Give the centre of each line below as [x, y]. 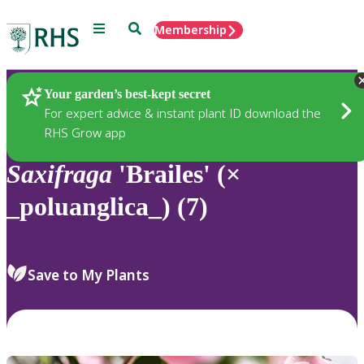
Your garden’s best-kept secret [127, 93]
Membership [191, 30]
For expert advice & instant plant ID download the [182, 113]
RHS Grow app [85, 132]
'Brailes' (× [176, 174]
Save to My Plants [89, 275]
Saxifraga [59, 174]
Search [147, 27]
